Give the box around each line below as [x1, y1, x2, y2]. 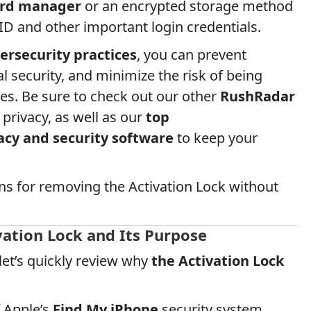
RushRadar [220, 87, 295, 106]
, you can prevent [137, 45, 246, 64]
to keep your [174, 128, 258, 147]
